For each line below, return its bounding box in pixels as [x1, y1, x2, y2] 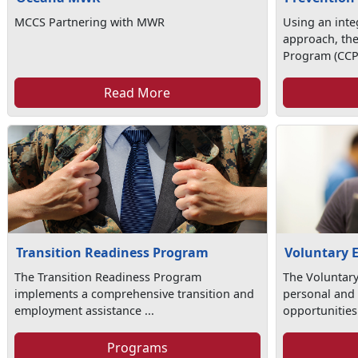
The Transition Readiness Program [14, 269, 202, 284]
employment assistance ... [14, 303, 155, 318]
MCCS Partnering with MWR [14, 14, 165, 30]
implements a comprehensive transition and [14, 286, 255, 301]
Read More [104, 84, 171, 101]
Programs [106, 339, 168, 356]
